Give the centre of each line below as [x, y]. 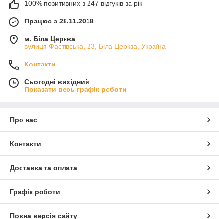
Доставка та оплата [44, 168]
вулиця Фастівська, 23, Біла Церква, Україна [95, 47]
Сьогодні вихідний [57, 82]
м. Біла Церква [50, 39]
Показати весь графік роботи [76, 90]
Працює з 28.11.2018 [59, 21]
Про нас [23, 120]
